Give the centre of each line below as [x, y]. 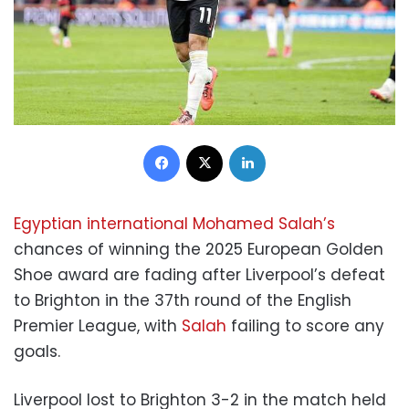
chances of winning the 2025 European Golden [199, 250]
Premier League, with [98, 326]
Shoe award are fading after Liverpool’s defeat [199, 275]
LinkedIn [288, 144]
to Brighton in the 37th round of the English [183, 301]
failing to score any [305, 326]
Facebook [209, 144]
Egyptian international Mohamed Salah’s [174, 224]
